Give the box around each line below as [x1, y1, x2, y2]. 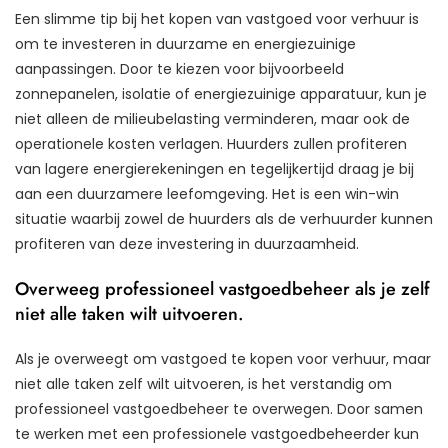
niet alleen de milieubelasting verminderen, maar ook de [15, 109, 410, 130]
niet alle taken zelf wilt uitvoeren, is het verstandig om [15, 374, 392, 395]
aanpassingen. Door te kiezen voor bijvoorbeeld [15, 59, 344, 80]
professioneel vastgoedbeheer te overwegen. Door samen [15, 399, 423, 420]
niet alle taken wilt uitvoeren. [15, 301, 244, 328]
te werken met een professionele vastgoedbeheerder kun [15, 424, 419, 445]
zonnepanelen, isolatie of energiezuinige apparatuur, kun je [15, 84, 427, 105]
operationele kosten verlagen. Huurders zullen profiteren [15, 134, 407, 155]
